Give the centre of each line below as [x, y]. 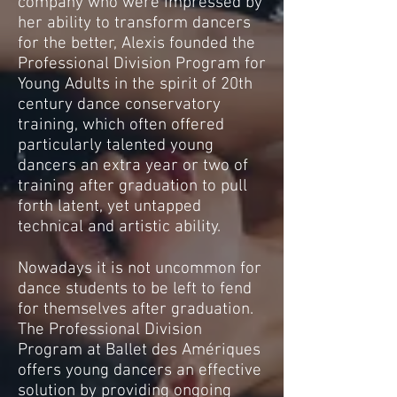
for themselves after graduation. [136, 310]
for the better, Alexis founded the [136, 44]
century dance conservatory [119, 105]
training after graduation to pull [132, 187]
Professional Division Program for [142, 64]
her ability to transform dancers [134, 23]
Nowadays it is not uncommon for [140, 269]
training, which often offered [121, 125]
